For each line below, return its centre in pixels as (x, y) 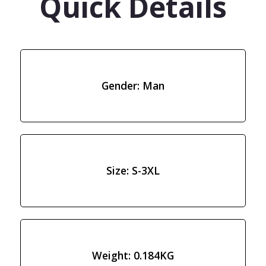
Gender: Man (133, 86)
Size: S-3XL (133, 171)
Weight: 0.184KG (133, 256)
